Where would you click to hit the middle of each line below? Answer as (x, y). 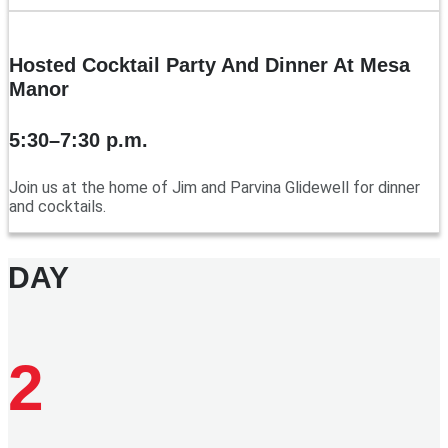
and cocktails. (57, 207)
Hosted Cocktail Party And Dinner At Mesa (209, 64)
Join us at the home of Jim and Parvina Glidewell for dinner (214, 188)
